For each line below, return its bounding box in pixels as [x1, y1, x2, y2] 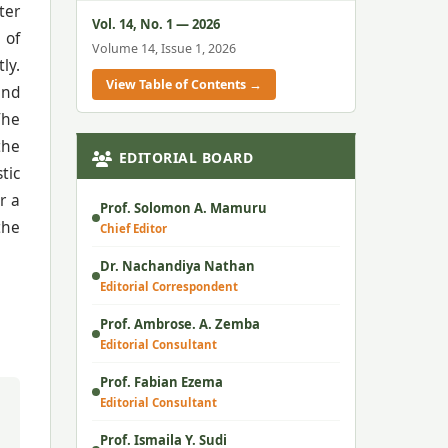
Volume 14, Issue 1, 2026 [92, 40, 236, 57]
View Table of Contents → [106, 76, 262, 93]
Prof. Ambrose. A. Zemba [100, 315, 260, 333]
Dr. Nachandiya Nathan [100, 257, 255, 275]
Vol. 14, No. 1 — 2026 [92, 15, 220, 33]
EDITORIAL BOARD [118, 148, 253, 167]
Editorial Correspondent [100, 279, 238, 294]
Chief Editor [100, 221, 167, 236]
